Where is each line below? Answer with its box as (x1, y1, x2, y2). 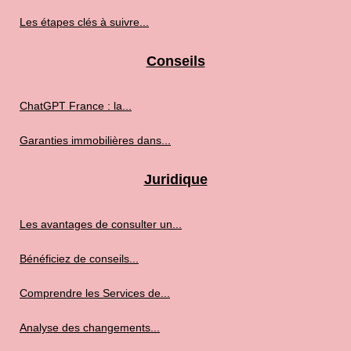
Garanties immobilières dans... (20, 133, 171, 147)
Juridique (143, 171, 208, 187)
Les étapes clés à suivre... (20, 15, 149, 28)
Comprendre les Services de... (20, 286, 170, 299)
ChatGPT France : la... (20, 99, 132, 112)
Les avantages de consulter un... (20, 217, 182, 230)
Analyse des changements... (20, 320, 160, 334)
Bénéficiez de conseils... (20, 251, 139, 265)
